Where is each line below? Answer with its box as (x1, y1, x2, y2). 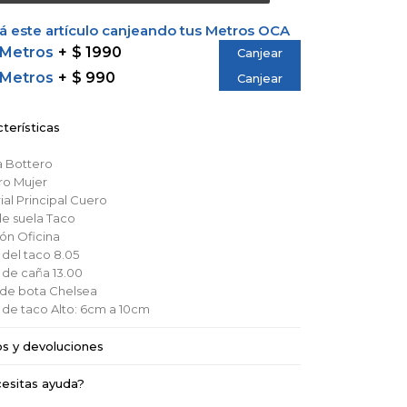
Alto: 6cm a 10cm (50, 302, 150, 316)
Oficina (16, 229, 60, 243)
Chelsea (48, 283, 97, 298)
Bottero (5, 156, 53, 171)
